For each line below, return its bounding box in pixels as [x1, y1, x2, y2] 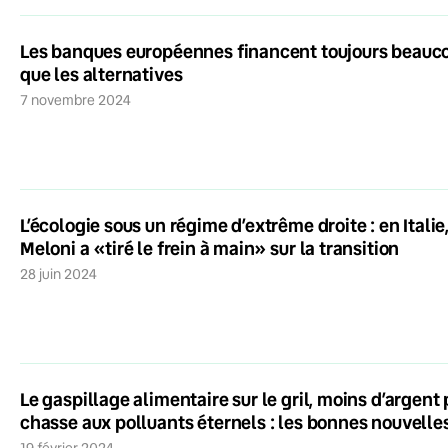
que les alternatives [20, 61, 183, 86]
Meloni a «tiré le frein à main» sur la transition [20, 235, 400, 260]
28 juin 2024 [28, 264, 97, 283]
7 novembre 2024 [28, 90, 131, 109]
